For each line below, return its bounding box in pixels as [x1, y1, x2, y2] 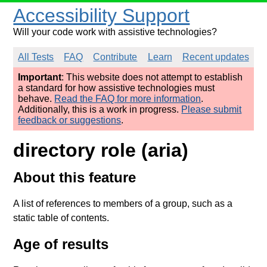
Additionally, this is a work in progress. [18, 104, 182, 114]
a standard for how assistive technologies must [18, 83, 215, 93]
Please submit [181, 104, 242, 114]
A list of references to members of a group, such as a [13, 198, 233, 209]
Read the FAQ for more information [54, 94, 201, 104]
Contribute [93, 52, 138, 62]
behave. [18, 94, 55, 104]
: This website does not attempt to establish [61, 72, 243, 82]
